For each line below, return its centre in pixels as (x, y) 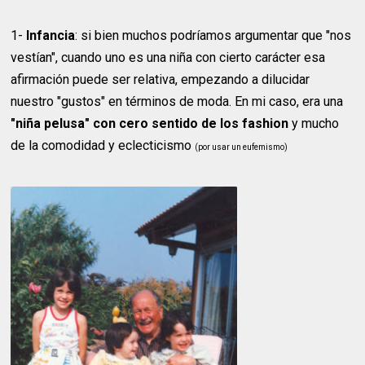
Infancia (51, 35)
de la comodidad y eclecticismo (103, 145)
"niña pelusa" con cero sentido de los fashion (150, 123)
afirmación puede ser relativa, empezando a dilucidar (161, 79)
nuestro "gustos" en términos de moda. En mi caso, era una (177, 101)
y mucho (314, 123)
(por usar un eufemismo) (242, 147)
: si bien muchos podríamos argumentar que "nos (213, 35)
